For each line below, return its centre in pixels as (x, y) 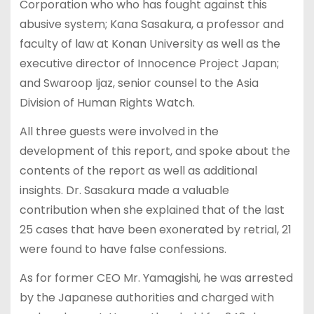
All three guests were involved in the (119, 132)
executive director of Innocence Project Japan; (149, 64)
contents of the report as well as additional (138, 171)
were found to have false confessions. (123, 250)
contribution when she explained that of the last (152, 210)
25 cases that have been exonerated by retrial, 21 (155, 230)
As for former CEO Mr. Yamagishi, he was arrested (156, 278)
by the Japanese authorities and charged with (146, 298)
